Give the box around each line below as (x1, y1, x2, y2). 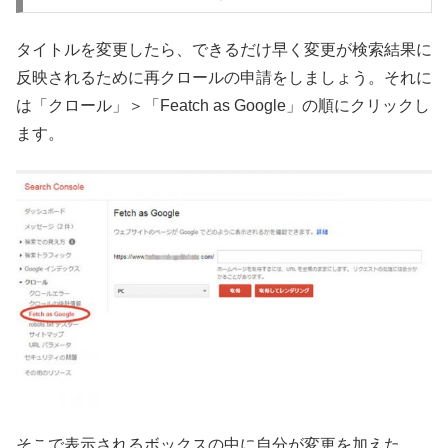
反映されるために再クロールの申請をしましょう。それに (16, 69, 432, 87)
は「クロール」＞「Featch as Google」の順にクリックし (16, 97, 430, 115)
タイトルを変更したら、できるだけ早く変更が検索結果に (16, 41, 432, 59)
